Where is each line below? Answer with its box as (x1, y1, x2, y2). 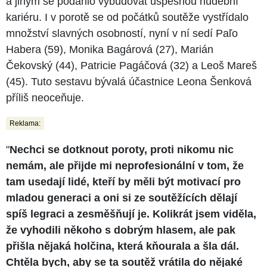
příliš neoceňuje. (6, 92, 84, 104)
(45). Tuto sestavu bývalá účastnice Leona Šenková (6, 76, 252, 88)
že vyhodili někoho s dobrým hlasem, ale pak (6, 224, 235, 237)
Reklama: (10, 119, 41, 128)
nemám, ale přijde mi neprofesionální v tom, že (6, 160, 244, 172)
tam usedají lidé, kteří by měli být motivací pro (6, 176, 241, 188)
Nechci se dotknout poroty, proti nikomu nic (10, 144, 234, 156)
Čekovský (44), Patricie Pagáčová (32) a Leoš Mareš (6, 60, 257, 72)
